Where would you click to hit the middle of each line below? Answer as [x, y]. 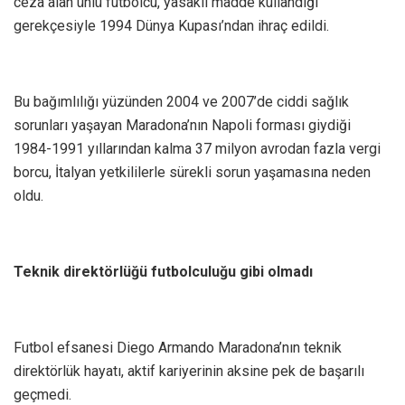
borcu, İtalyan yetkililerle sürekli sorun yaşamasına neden [192, 173]
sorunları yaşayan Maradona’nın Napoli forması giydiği [182, 126]
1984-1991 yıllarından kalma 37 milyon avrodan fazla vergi [197, 149]
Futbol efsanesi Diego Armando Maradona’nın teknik [178, 348]
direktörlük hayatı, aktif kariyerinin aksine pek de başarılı [189, 372]
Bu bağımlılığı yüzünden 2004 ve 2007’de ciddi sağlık [181, 102]
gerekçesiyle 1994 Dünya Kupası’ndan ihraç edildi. [171, 26]
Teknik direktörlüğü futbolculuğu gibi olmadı [163, 272]
